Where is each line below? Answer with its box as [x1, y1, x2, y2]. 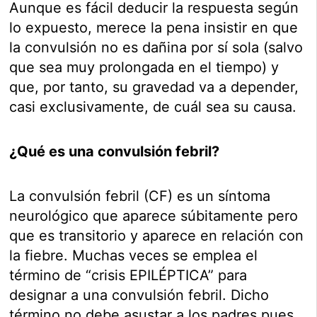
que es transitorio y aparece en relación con [9, 227, 304, 245]
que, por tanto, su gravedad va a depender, [9, 79, 299, 96]
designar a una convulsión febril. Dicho [9, 287, 270, 304]
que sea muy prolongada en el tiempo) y [9, 59, 279, 76]
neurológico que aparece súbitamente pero [9, 207, 299, 225]
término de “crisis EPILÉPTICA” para [9, 267, 248, 284]
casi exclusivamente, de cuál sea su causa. [9, 98, 297, 116]
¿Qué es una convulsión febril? [9, 143, 220, 161]
